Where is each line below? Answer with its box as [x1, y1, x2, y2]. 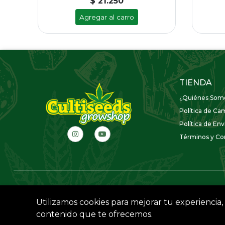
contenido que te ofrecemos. [36, 209, 153, 219]
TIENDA [179, 78, 212, 87]
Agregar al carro [79, 13, 134, 21]
